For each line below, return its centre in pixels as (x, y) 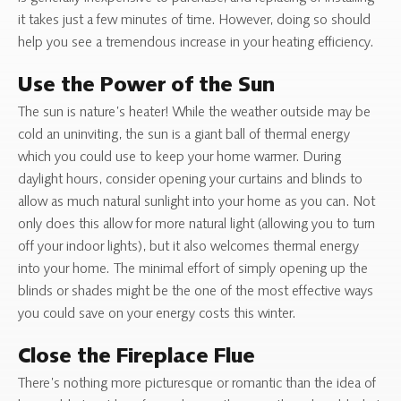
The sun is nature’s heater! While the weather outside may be (194, 112)
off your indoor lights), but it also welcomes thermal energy (188, 247)
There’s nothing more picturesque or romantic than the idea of (197, 384)
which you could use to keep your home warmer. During (179, 157)
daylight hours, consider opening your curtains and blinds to (190, 179)
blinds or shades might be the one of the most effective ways (196, 291)
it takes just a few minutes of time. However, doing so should (194, 20)
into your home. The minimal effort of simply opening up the (193, 269)
